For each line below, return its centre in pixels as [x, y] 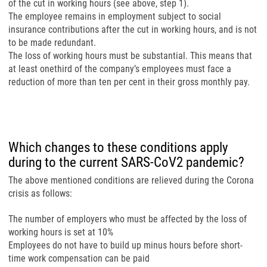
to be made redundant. [52, 43]
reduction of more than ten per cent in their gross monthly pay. [129, 82]
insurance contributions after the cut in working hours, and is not [133, 30]
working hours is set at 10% [61, 232]
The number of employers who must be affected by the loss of [128, 219]
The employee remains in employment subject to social [115, 16]
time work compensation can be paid [79, 258]
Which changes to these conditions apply [118, 148]
